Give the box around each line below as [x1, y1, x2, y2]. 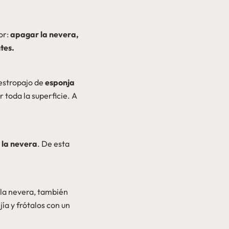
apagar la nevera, [10, 29, 79, 39]
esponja [45, 77, 75, 87]
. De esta [37, 138, 70, 149]
